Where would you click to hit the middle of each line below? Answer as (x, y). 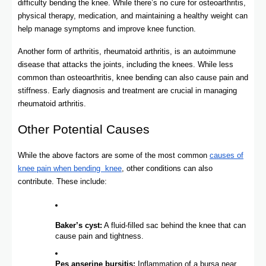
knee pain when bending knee (70, 169)
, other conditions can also (167, 169)
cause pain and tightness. (99, 236)
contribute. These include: (62, 182)
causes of (227, 156)
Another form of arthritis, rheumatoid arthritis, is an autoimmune (127, 52)
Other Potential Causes (84, 130)
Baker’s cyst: (79, 226)
